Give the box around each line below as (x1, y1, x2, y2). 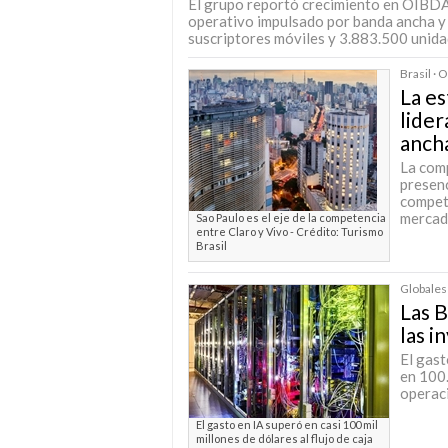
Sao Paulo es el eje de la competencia (196, 211, 386, 224)
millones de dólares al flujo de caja (196, 432, 373, 445)
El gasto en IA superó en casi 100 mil (196, 418, 378, 431)
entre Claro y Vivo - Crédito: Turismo (196, 225, 383, 238)
